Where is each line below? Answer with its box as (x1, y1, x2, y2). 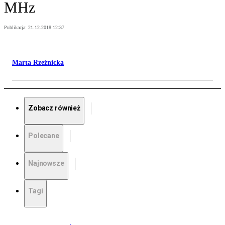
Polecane (28, 132, 59, 140)
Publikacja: (4, 25, 28, 31)
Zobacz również (28, 104, 81, 113)
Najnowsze (28, 159, 64, 168)
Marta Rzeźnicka (12, 59, 64, 67)
